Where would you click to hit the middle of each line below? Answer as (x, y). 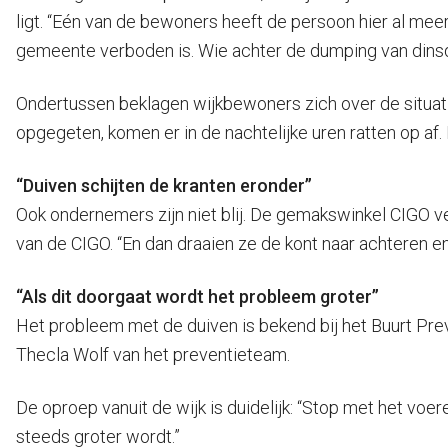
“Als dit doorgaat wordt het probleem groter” (197, 297)
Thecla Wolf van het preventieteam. (153, 355)
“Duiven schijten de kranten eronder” (164, 186)
